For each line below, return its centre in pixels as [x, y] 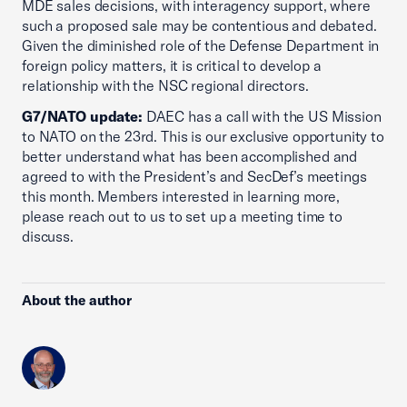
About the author [77, 300]
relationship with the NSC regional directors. [165, 85]
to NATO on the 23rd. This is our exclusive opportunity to [203, 136]
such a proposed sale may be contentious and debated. [199, 25]
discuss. [48, 236]
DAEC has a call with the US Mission [262, 116]
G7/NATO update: [82, 116]
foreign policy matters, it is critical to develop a [172, 65]
